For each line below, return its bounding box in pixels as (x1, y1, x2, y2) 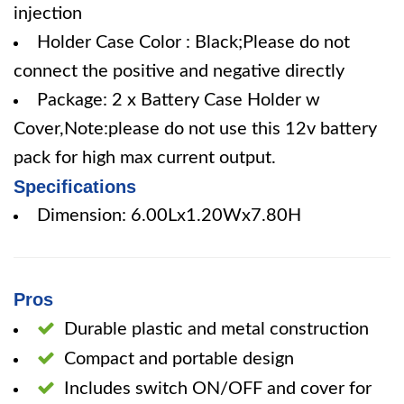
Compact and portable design (64, 350, 294, 368)
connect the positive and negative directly (14, 62, 344, 80)
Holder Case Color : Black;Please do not (37, 33, 350, 51)
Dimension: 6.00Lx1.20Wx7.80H (37, 207, 301, 225)
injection (14, 5, 82, 23)
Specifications (14, 177, 136, 197)
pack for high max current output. (14, 149, 276, 167)
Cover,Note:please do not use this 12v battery (14, 120, 377, 138)
